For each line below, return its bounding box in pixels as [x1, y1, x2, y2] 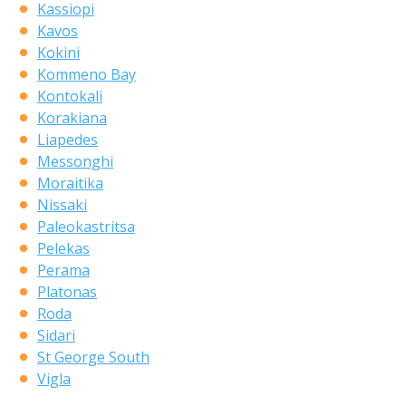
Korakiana [36, 107, 107, 128]
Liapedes [36, 129, 98, 150]
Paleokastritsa [36, 216, 135, 237]
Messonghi [36, 150, 113, 171]
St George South [36, 346, 150, 367]
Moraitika [36, 172, 103, 193]
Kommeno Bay [36, 63, 136, 84]
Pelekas [36, 237, 90, 258]
